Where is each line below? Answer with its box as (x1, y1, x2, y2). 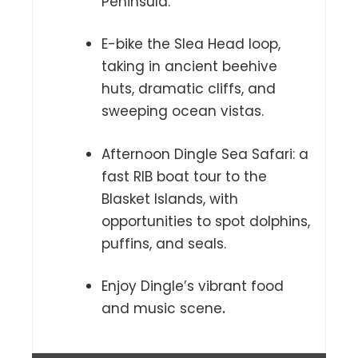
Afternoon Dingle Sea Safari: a (101, 144, 308, 164)
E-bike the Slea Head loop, (101, 34, 280, 54)
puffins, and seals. (101, 233, 226, 253)
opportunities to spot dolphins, (101, 211, 310, 231)
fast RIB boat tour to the (101, 166, 267, 186)
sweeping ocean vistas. (101, 101, 264, 121)
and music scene (101, 299, 222, 319)
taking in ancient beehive (101, 57, 277, 77)
